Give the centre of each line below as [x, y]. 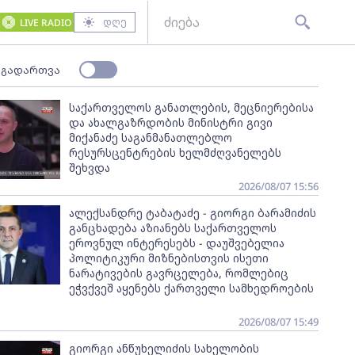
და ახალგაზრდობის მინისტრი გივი [170, 122]
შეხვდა [89, 168]
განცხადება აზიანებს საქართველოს [172, 228]
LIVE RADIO [45, 22]
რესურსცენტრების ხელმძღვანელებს [175, 153]
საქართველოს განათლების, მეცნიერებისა [191, 107]
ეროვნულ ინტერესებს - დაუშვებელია [176, 243]
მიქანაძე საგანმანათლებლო [150, 137]
